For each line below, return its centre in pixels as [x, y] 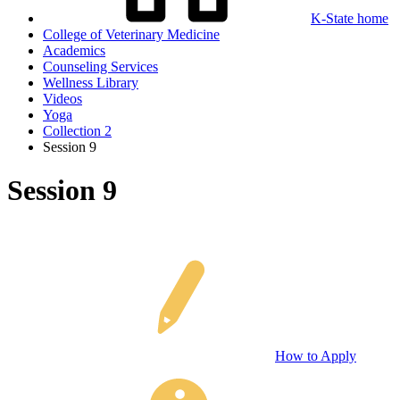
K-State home [350, 18]
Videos [62, 99]
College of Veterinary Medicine [131, 34]
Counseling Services [100, 67]
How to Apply [316, 355]
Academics [74, 50]
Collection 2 [77, 131]
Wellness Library [91, 83]
